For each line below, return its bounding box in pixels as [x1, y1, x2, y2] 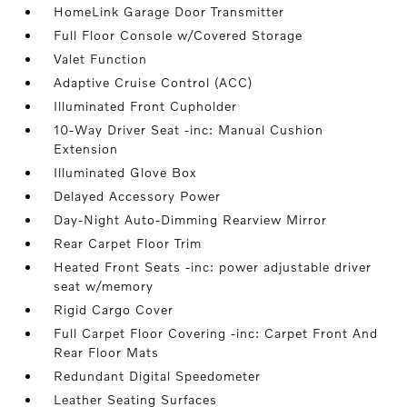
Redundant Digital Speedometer [54, 368, 262, 383]
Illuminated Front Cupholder [54, 98, 238, 114]
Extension [54, 141, 119, 156]
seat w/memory [54, 278, 154, 293]
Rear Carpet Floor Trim [54, 235, 203, 251]
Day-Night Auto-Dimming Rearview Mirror [54, 212, 328, 227]
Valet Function [54, 51, 148, 66]
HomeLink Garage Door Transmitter [54, 4, 285, 19]
